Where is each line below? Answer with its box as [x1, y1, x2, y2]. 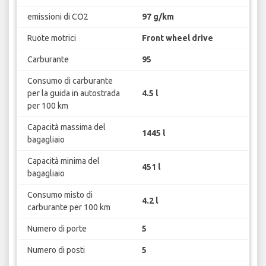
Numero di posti [27, 245, 85, 255]
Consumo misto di [27, 189, 93, 199]
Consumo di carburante [27, 75, 113, 85]
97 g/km [142, 11, 174, 21]
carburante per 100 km [27, 202, 110, 212]
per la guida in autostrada [27, 88, 120, 98]
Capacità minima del [27, 156, 100, 166]
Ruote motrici [27, 33, 76, 43]
